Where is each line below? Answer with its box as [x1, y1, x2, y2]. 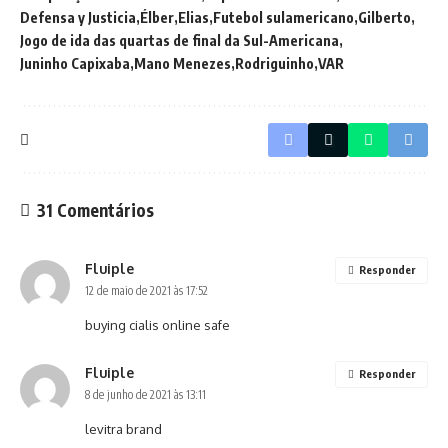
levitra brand [85, 421, 162, 437]
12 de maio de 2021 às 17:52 [85, 283, 208, 298]
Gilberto [358, 9, 411, 26]
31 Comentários [37, 199, 154, 221]
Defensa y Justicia [20, 9, 136, 26]
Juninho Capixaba [20, 55, 130, 72]
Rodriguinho [235, 55, 314, 72]
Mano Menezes [134, 55, 231, 72]
